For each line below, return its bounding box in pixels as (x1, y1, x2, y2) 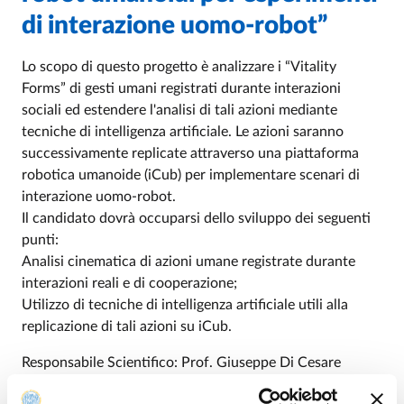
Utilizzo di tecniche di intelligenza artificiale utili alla (22, 298, 348, 312)
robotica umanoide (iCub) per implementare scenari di (22, 168, 360, 182)
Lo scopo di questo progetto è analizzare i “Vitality (22, 60, 336, 74)
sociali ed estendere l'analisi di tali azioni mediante (22, 103, 337, 117)
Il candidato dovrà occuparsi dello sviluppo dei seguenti (22, 211, 371, 225)
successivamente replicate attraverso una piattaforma (22, 146, 359, 161)
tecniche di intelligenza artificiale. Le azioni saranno (22, 124, 344, 139)
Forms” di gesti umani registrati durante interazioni (22, 81, 341, 96)
